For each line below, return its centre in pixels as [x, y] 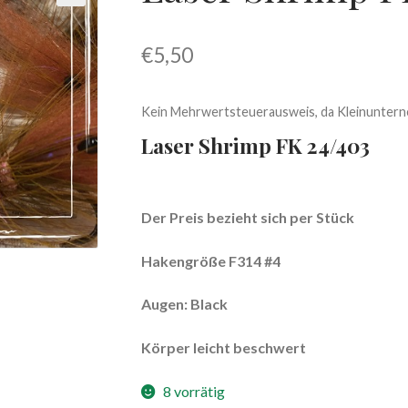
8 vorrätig [194, 391]
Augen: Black [184, 304]
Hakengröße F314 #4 [210, 260]
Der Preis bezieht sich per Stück [247, 218]
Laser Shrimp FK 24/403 [255, 145]
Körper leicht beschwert [223, 347]
